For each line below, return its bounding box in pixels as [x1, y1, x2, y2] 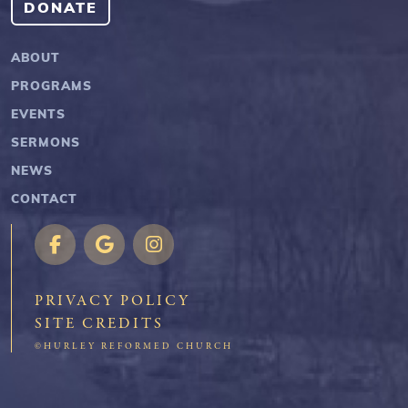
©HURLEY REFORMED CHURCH [35, 340, 233, 352]
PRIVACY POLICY [35, 291, 190, 311]
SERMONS [11, 132, 80, 150]
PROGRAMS [11, 76, 92, 94]
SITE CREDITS [35, 313, 164, 333]
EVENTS [11, 104, 66, 122]
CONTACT [11, 189, 77, 207]
